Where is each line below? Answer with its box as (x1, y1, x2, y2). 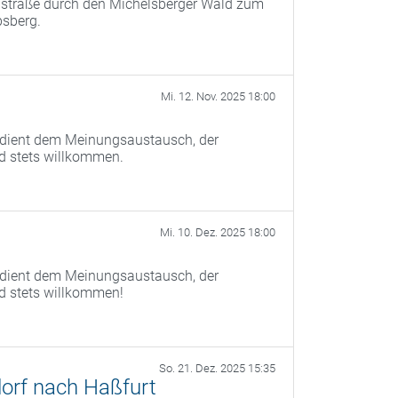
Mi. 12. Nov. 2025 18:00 (161, 90, 275, 103)
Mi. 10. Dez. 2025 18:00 (160, 226, 275, 239)
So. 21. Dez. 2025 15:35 (159, 362, 275, 375)
